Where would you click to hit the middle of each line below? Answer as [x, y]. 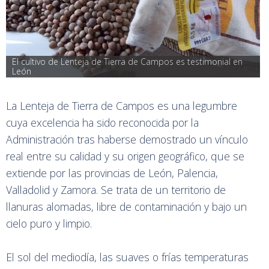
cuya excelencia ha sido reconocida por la [102, 122]
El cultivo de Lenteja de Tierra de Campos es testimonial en [128, 61]
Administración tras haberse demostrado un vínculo [127, 139]
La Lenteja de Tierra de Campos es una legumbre [122, 105]
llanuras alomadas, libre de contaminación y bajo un [126, 206]
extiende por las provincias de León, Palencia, [112, 173]
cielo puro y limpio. [50, 223]
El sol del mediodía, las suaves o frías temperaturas [127, 257]
